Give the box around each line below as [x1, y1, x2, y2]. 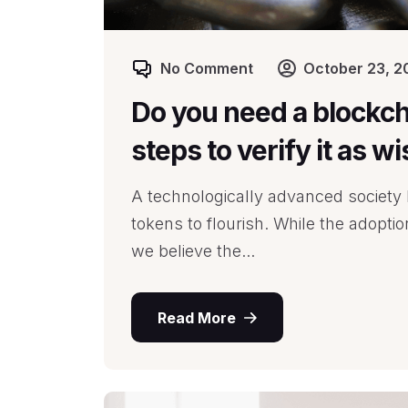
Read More [157, 308, 236, 327]
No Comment [160, 59, 253, 77]
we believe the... [131, 241, 255, 260]
